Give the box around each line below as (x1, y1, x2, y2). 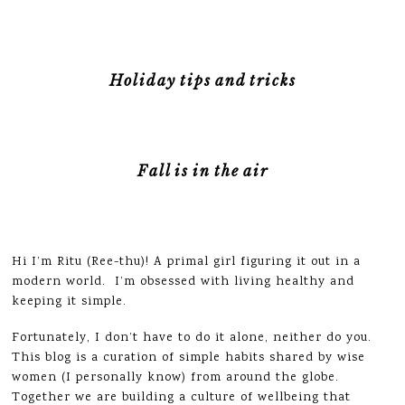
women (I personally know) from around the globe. (12, 369, 340, 387)
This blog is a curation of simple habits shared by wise (12, 349, 366, 367)
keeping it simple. (12, 293, 127, 311)
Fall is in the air (137, 162, 268, 180)
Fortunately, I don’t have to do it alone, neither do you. (12, 329, 372, 347)
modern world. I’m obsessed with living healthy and (12, 273, 355, 291)
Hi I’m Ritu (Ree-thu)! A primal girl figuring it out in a (12, 253, 362, 271)
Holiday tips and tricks (108, 71, 297, 89)
